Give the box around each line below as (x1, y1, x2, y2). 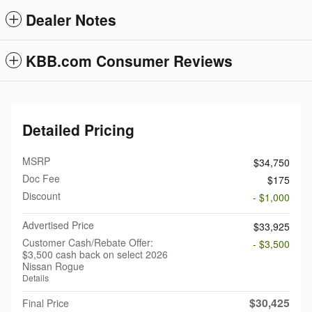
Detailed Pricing (22, 118, 134, 140)
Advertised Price (22, 217, 94, 232)
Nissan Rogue (22, 258, 84, 273)
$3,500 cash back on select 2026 (22, 247, 168, 261)
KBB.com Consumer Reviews (26, 49, 233, 71)
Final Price (22, 295, 69, 310)
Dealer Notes (26, 8, 116, 30)
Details (22, 271, 49, 283)
